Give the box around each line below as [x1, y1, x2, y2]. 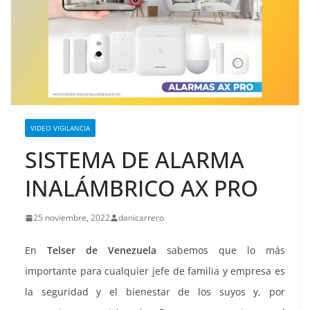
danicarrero [118, 212, 164, 224]
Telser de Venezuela [47, 244, 156, 257]
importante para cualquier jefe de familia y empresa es [25, 264, 285, 278]
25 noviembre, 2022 [33, 212, 110, 224]
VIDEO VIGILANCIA [30, 123, 90, 134]
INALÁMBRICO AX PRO [25, 173, 258, 203]
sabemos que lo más [156, 244, 285, 257]
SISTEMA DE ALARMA [25, 145, 244, 175]
